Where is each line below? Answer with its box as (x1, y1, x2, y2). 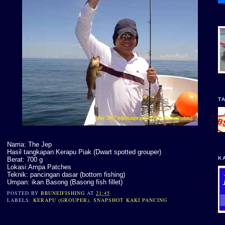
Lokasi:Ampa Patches (7, 163, 71, 171)
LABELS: (7, 196, 34, 204)
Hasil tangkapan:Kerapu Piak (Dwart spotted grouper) (7, 148, 161, 156)
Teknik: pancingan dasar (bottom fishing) (7, 170, 125, 178)
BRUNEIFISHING (41, 189, 85, 197)
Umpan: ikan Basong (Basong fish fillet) (7, 178, 123, 186)
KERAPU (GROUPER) (33, 196, 90, 204)
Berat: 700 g (7, 155, 43, 163)
